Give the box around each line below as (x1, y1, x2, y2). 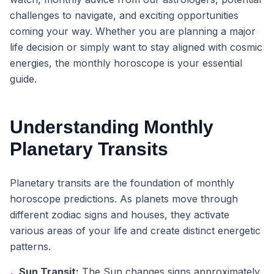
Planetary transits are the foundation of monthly (10, 177, 234, 189)
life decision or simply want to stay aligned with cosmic (10, 41, 262, 53)
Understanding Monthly (10, 117, 213, 137)
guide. (10, 73, 37, 85)
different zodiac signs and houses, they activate (10, 209, 229, 221)
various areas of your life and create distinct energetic (10, 224, 261, 237)
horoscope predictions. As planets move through (10, 193, 238, 205)
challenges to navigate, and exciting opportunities (10, 9, 239, 21)
